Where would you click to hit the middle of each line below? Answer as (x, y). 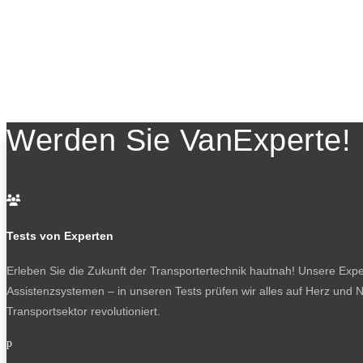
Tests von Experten (60, 235)
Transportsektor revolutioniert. (83, 312)
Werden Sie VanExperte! (179, 141)
